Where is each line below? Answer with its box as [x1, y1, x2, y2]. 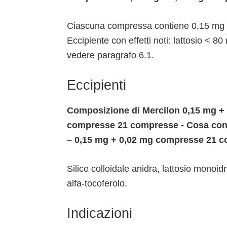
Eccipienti [67, 77, 126, 93]
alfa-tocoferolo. [67, 178, 127, 188]
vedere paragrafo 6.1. [67, 50, 154, 60]
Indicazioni [67, 205, 132, 221]
